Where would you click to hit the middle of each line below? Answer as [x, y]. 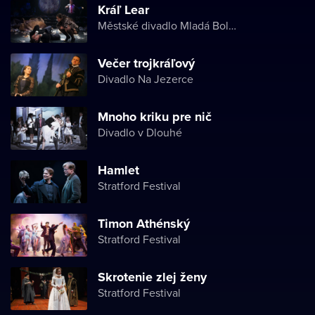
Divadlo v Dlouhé [140, 132]
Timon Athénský [144, 224]
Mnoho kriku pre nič [155, 117]
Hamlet [118, 170]
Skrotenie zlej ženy [152, 277]
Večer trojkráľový [146, 63]
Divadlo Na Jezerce [146, 79]
